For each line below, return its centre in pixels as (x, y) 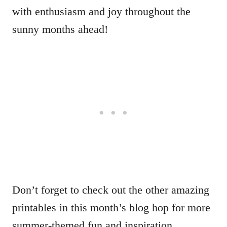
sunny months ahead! (60, 29)
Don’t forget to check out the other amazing (111, 190)
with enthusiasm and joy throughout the (101, 11)
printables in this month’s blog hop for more (111, 207)
